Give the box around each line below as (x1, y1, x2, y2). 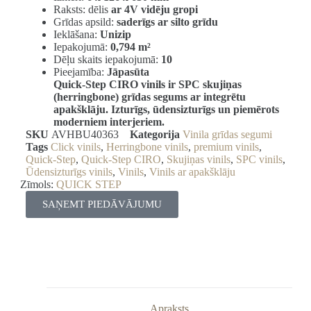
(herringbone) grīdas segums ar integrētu (53, 90, 246, 103)
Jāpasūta (106, 65, 149, 78)
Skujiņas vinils (166, 153, 230, 165)
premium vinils (193, 140, 259, 153)
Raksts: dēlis (53, 3, 111, 15)
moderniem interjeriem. (53, 115, 165, 128)
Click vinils (50, 140, 101, 153)
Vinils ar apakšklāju (149, 165, 235, 178)
